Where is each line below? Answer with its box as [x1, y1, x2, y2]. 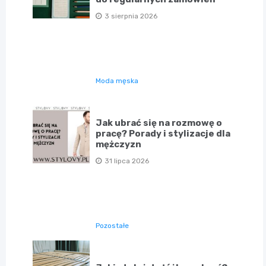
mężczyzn [96, 139, 142, 150]
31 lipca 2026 [104, 157, 150, 166]
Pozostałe [96, 221, 129, 230]
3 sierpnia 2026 [104, 12, 158, 21]
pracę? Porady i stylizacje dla [96, 128, 231, 140]
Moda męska [96, 77, 139, 85]
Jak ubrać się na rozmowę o [96, 118, 223, 129]
